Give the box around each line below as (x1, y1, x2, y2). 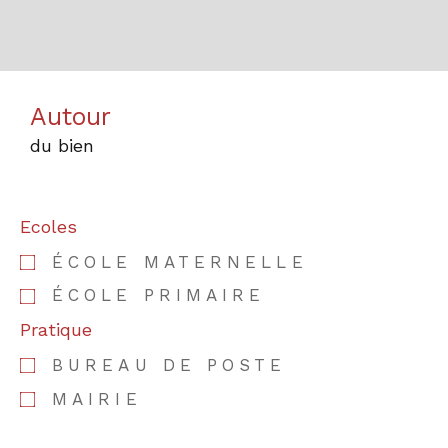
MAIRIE (52, 388, 142, 409)
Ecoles (20, 215, 77, 237)
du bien (30, 134, 94, 156)
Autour (30, 101, 111, 131)
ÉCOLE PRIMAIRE (52, 285, 266, 306)
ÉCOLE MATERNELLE (52, 251, 308, 272)
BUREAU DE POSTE (52, 354, 287, 375)
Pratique (20, 318, 92, 340)
